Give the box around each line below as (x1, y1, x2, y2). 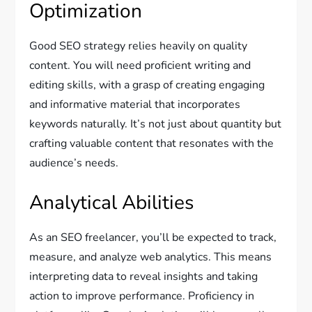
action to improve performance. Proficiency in (29, 288, 255, 304)
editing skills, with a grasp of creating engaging (29, 77, 265, 93)
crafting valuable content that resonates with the (29, 136, 274, 152)
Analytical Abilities (29, 189, 194, 217)
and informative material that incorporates (29, 97, 241, 113)
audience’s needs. (29, 155, 119, 171)
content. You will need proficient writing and (29, 58, 251, 74)
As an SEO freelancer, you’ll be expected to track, (29, 230, 277, 246)
